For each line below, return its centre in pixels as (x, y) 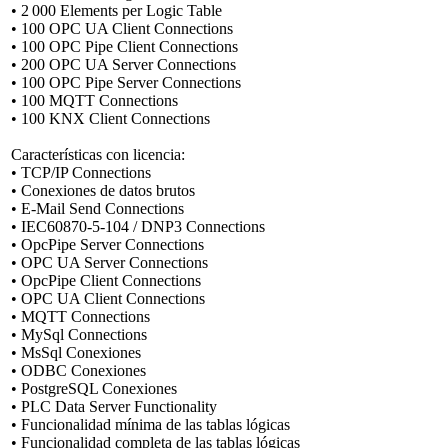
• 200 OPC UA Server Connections (123, 64)
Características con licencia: (98, 154)
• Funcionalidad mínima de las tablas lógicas (150, 424)
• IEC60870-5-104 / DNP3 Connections (138, 226)
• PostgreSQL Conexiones (94, 388)
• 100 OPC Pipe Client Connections (124, 46)
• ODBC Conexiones (78, 370)
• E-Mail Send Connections (97, 208)
